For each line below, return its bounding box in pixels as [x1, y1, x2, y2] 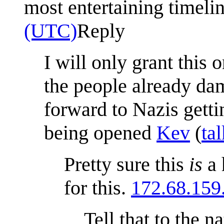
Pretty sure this [64, 152, 189, 175]
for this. [64, 176, 131, 199]
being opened [44, 121, 156, 144]
